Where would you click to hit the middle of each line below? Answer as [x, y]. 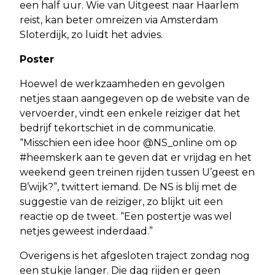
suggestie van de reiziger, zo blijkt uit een [121, 201]
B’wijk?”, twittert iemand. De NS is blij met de [128, 187]
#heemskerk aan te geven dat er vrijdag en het [136, 157]
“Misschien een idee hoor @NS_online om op [128, 142]
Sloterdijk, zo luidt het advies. [91, 34]
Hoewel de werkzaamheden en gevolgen [122, 83]
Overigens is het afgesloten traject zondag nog [135, 255]
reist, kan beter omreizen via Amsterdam [119, 20]
